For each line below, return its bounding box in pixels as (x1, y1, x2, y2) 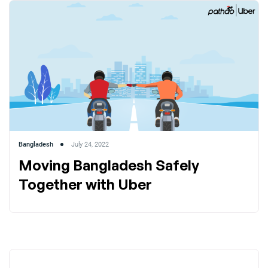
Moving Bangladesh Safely (19, 156, 199, 174)
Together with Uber (19, 175, 152, 193)
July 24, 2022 (71, 140, 109, 148)
